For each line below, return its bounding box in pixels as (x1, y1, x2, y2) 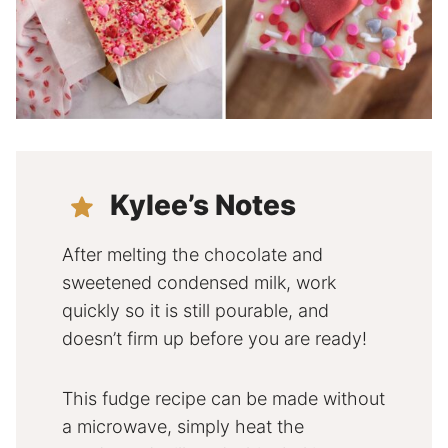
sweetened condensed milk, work (62, 272, 336, 294)
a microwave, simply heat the (62, 416, 304, 438)
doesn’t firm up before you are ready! (62, 328, 367, 350)
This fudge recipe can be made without (62, 388, 385, 410)
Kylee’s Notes (110, 188, 296, 223)
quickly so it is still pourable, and (62, 300, 329, 322)
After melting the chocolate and (62, 244, 323, 266)
